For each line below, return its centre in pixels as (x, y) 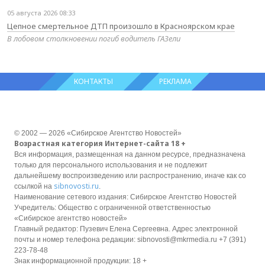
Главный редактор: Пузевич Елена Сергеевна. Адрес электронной (126, 229)
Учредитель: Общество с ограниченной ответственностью (112, 207)
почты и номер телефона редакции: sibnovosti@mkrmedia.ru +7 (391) (130, 239)
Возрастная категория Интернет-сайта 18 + (100, 143)
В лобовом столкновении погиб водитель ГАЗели (94, 38)
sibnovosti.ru (76, 186)
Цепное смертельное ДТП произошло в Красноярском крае (121, 26)
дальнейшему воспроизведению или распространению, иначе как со (130, 175)
